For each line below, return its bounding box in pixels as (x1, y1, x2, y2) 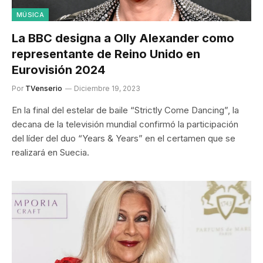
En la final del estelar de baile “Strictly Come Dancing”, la (12, 104, 239, 116)
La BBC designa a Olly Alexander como (12, 31, 234, 45)
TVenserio (25, 83, 62, 93)
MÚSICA (16, 10, 44, 19)
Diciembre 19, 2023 (74, 83, 140, 93)
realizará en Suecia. (12, 146, 89, 158)
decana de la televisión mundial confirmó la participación (12, 118, 238, 130)
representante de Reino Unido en (12, 46, 200, 61)
